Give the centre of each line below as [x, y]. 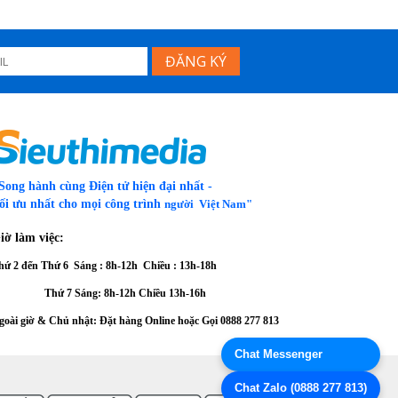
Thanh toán [298, 375]
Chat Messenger [279, 354]
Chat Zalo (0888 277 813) [301, 388]
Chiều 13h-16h [172, 294]
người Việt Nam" [208, 204]
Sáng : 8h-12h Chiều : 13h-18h [145, 266]
